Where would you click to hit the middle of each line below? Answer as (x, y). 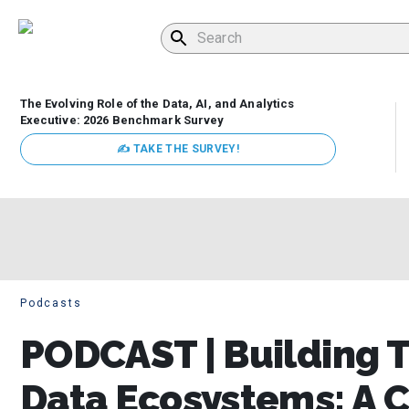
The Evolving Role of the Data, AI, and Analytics (157, 104)
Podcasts (51, 304)
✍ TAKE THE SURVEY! (178, 149)
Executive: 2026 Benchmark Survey (122, 121)
